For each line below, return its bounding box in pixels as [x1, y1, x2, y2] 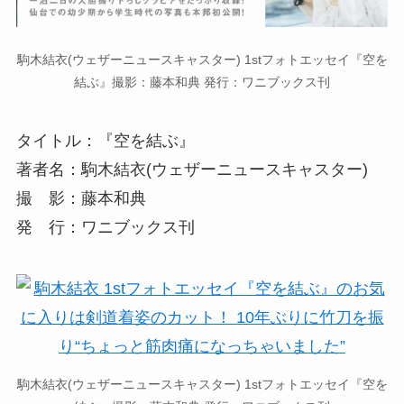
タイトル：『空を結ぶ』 [15, 131, 195, 150]
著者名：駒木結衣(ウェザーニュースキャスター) [15, 160, 368, 179]
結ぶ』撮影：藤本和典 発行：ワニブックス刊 [74, 74, 330, 89]
